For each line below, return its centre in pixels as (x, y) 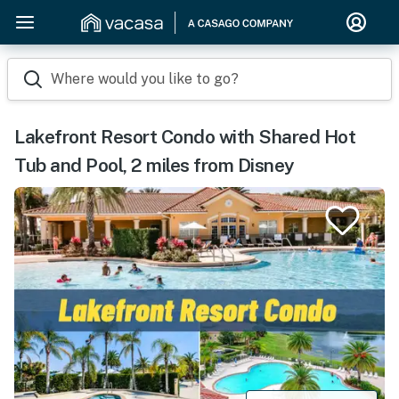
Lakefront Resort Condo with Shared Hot (185, 137)
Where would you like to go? (145, 79)
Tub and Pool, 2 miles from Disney (155, 165)
